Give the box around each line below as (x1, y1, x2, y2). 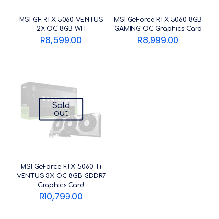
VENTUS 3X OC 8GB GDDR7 (16, 172, 106, 179)
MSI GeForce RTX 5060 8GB (114, 16, 202, 23)
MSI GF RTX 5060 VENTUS (19, 16, 103, 23)
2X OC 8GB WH (36, 25, 86, 33)
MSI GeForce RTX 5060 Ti (21, 163, 102, 170)
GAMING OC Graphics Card (114, 25, 202, 33)
